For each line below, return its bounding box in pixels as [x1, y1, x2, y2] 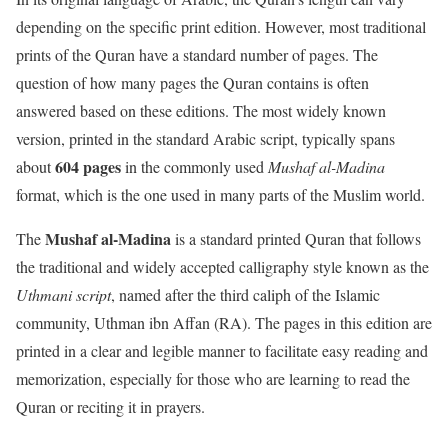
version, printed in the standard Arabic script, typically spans [16, 127, 395, 149]
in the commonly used [121, 155, 268, 177]
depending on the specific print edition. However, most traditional [16, 15, 426, 37]
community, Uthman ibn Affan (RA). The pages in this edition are [16, 311, 432, 333]
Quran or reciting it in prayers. [16, 395, 205, 417]
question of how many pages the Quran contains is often [16, 71, 369, 93]
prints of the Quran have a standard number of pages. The [16, 43, 378, 65]
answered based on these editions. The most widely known [16, 99, 386, 121]
